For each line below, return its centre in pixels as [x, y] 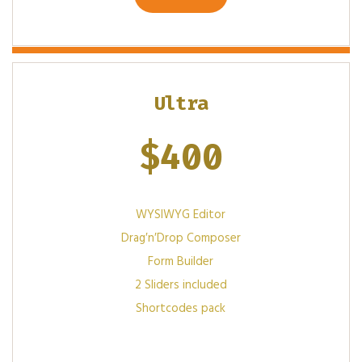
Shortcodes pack [181, 308]
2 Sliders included [181, 285]
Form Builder [181, 261]
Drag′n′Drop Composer [181, 238]
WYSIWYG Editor [181, 215]
